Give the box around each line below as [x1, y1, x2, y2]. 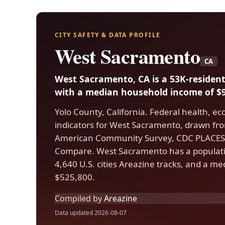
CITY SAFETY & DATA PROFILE [55, 31, 161, 39]
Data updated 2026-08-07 [55, 208, 127, 217]
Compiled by [55, 192, 102, 204]
